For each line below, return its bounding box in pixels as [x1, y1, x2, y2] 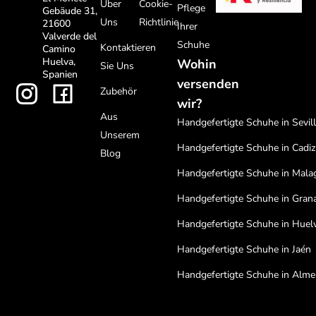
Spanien [42, 68, 78, 82]
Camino [42, 42, 75, 56]
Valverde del [42, 30, 97, 44]
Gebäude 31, [42, 4, 97, 18]
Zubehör [99, 85, 137, 98]
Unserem [99, 128, 140, 142]
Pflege [177, 1, 206, 15]
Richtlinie [138, 16, 178, 29]
